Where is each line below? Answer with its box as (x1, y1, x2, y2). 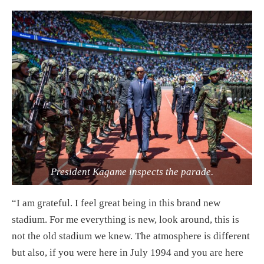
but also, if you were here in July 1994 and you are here (12, 247, 243, 258)
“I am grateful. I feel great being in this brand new (12, 197, 220, 209)
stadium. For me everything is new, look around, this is (12, 214, 239, 225)
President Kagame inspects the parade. (51, 166, 213, 177)
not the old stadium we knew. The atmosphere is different (12, 230, 250, 242)
